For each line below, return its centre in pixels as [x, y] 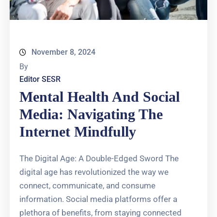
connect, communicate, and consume [87, 185]
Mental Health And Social [100, 96]
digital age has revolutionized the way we [94, 172]
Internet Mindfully [78, 131]
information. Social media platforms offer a [98, 199]
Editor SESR [40, 79]
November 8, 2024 [63, 52]
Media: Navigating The [91, 114]
